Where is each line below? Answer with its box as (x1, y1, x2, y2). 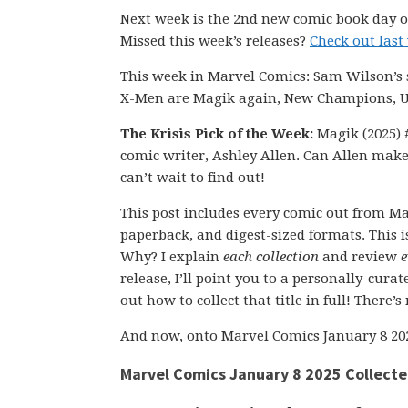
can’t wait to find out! (120, 169, 265, 186)
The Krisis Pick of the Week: (120, 126, 313, 142)
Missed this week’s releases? (120, 33, 310, 49)
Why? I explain (120, 249, 223, 265)
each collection (223, 249, 319, 265)
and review (319, 249, 401, 265)
